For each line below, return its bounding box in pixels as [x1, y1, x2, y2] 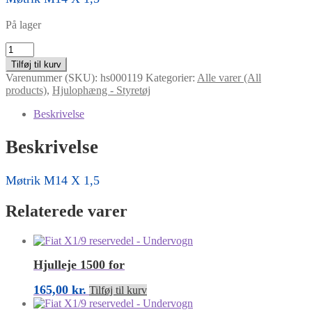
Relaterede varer [6, 202, 127, 221]
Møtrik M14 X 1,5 [6, 173, 100, 188]
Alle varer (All [197, 72, 261, 84]
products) [6, 84, 47, 97]
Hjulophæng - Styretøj [52, 84, 150, 97]
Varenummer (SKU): [6, 72, 100, 84]
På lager [6, 19, 41, 31]
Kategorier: [146, 72, 197, 84]
